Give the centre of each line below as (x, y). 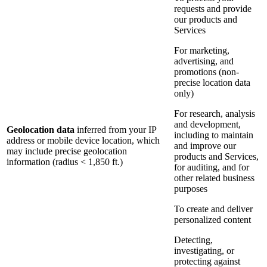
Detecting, (193, 240)
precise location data (212, 83)
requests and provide (213, 9)
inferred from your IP (115, 130)
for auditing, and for (212, 167)
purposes (191, 189)
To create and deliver (213, 209)
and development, (207, 125)
